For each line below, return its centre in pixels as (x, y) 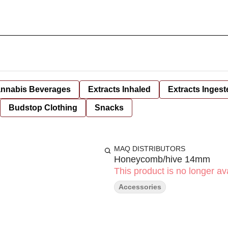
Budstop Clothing (43, 108)
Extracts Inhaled (119, 89)
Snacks (109, 108)
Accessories (140, 187)
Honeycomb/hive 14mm (162, 159)
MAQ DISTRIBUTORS (150, 149)
